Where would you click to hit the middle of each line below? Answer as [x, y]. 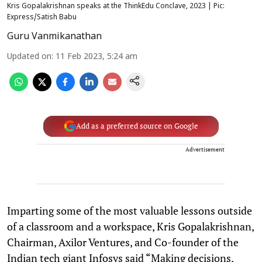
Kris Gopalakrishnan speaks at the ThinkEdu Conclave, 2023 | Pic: [116, 6]
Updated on [29, 57]
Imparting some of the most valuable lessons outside [130, 210]
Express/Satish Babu [42, 17]
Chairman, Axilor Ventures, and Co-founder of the [123, 242]
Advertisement [205, 149]
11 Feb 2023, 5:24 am [96, 57]
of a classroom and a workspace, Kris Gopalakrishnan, [130, 226]
